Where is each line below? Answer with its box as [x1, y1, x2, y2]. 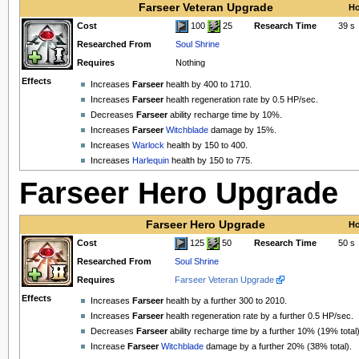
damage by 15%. [208, 125, 276, 135]
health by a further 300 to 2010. [163, 296, 287, 305]
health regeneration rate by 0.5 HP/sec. [163, 94, 318, 104]
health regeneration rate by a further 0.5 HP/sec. [163, 311, 353, 321]
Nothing [175, 58, 205, 68]
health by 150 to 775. [168, 155, 252, 166]
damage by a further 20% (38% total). [203, 341, 352, 352]
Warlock [131, 140, 164, 151]
